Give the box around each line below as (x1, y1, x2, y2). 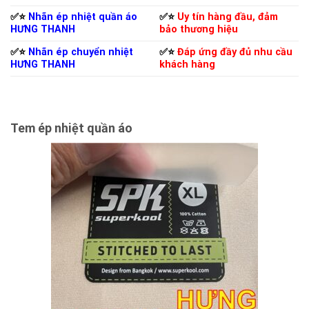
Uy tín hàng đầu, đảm (177, 11, 279, 23)
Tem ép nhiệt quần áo (10, 120, 132, 135)
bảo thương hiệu (159, 23, 239, 36)
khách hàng (159, 59, 216, 71)
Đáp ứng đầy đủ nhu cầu (177, 46, 293, 59)
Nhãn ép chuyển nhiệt (28, 46, 133, 59)
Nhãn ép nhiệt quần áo (28, 11, 137, 23)
